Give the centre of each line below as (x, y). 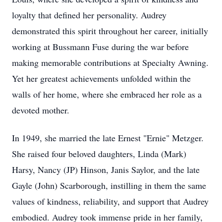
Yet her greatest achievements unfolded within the (101, 78)
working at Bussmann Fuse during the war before (100, 47)
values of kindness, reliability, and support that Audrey (110, 201)
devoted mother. (41, 110)
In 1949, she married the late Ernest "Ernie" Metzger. (108, 138)
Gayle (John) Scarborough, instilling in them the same (109, 185)
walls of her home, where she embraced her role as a (107, 94)
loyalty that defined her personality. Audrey (89, 15)
